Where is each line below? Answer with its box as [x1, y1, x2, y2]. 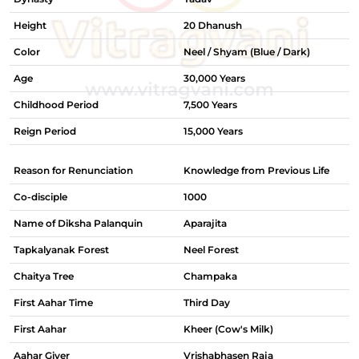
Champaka [184, 270, 237, 282]
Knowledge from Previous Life [184, 164, 329, 176]
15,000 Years [184, 125, 243, 137]
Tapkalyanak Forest [14, 244, 109, 256]
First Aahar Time [14, 296, 93, 309]
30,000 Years [184, 72, 245, 84]
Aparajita [184, 217, 227, 229]
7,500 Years [184, 99, 237, 111]
